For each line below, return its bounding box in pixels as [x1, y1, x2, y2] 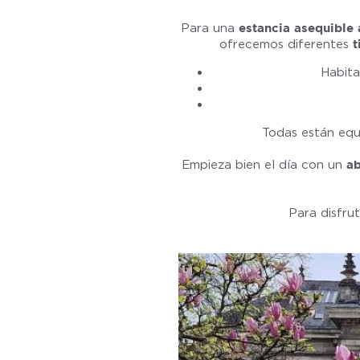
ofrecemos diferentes [219, 37, 353, 51]
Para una [181, 21, 239, 35]
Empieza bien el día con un [181, 157, 346, 172]
